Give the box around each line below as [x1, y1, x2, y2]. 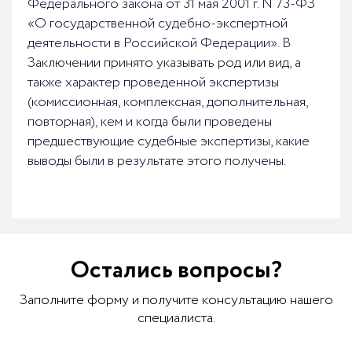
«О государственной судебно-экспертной [27, 13, 288, 35]
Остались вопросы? [70, 253, 282, 289]
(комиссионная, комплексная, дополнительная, [27, 92, 308, 113]
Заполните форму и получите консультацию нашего [19, 290, 333, 311]
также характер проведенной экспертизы [27, 72, 279, 93]
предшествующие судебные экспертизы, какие [27, 131, 310, 152]
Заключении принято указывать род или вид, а [27, 53, 301, 74]
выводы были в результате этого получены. [27, 151, 286, 172]
